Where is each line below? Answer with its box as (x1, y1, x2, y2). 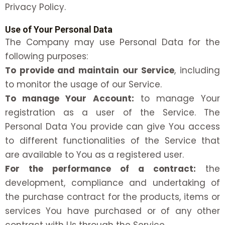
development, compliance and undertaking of (5, 177, 220, 189)
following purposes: (5, 50, 88, 63)
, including (174, 64, 220, 77)
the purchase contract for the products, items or (5, 191, 220, 203)
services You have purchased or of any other (5, 205, 220, 217)
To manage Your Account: (5, 92, 134, 105)
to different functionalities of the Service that (5, 135, 220, 147)
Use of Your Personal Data (5, 24, 113, 35)
